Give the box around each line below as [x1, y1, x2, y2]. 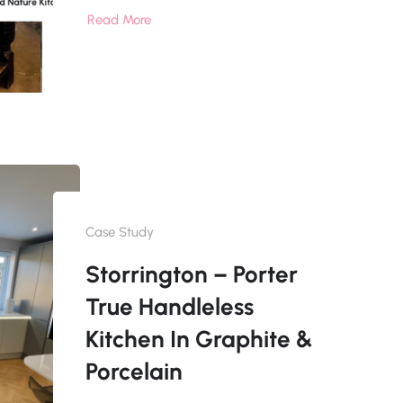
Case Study [85, 224, 154, 241]
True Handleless [85, 292, 254, 322]
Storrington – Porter [85, 260, 298, 290]
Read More [86, 12, 151, 29]
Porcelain [85, 357, 183, 387]
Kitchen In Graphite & [85, 325, 313, 354]
